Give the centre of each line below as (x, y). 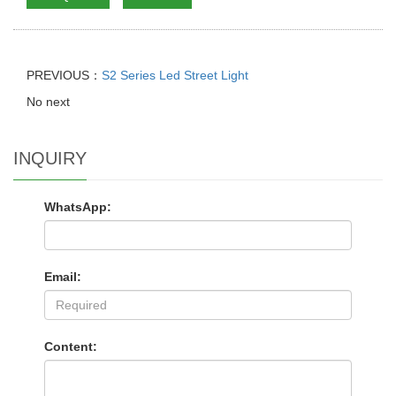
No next (48, 101)
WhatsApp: (78, 206)
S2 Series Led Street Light (175, 75)
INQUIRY (50, 158)
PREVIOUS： (64, 75)
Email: (63, 276)
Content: (71, 346)
